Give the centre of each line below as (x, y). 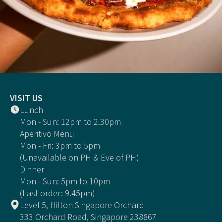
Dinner (32, 170)
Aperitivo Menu (47, 134)
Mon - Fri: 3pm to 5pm (60, 146)
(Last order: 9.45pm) (57, 194)
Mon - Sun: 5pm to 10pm (65, 182)
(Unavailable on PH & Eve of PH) (80, 158)
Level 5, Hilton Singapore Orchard (82, 206)
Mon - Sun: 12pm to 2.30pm (70, 122)
